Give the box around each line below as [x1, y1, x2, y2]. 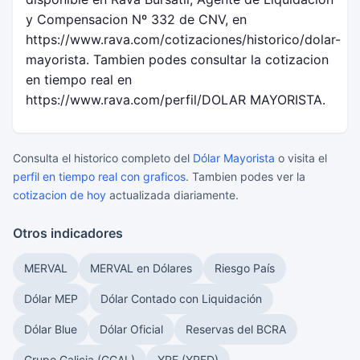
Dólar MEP [24, 292, 78, 305]
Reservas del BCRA [186, 322, 286, 336]
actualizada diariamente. [106, 188, 239, 202]
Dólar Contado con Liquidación [100, 292, 262, 305]
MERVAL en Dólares [90, 261, 192, 275]
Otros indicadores [13, 225, 123, 241]
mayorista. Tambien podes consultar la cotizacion [26, 51, 329, 67]
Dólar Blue [24, 322, 77, 336]
